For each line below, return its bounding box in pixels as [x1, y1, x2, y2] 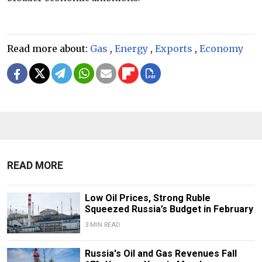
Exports [155, 43, 192, 55]
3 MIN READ [84, 221, 120, 229]
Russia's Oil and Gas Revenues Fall [84, 248, 237, 260]
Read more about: [7, 43, 90, 55]
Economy [199, 43, 243, 55]
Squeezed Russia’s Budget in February [84, 204, 253, 215]
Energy [115, 43, 148, 55]
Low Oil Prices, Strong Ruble [84, 192, 211, 204]
